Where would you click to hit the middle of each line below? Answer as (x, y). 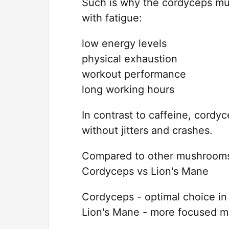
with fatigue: (112, 18)
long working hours (128, 89)
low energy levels (124, 43)
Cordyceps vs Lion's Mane (145, 171)
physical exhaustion (130, 59)
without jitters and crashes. (147, 130)
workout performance (134, 74)
